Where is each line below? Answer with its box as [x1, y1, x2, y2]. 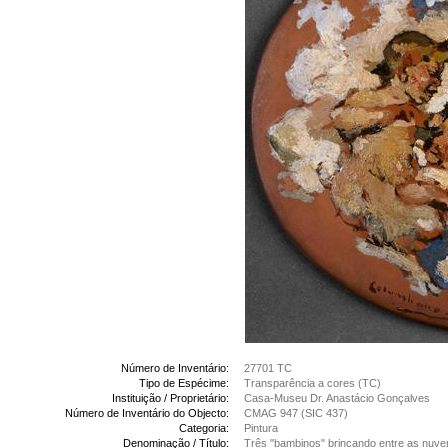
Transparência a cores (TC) [244, 377, 381, 389]
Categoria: [179, 422, 229, 434]
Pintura [244, 422, 278, 434]
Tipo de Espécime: [139, 377, 229, 389]
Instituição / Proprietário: [112, 392, 229, 404]
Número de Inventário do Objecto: [65, 407, 229, 419]
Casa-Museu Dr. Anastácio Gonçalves [244, 392, 430, 404]
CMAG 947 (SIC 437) [244, 407, 348, 419]
